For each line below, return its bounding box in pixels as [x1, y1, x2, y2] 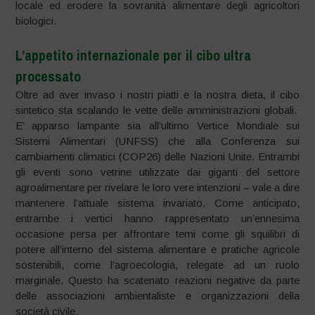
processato [15, 66, 82, 86]
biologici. [15, 15, 57, 27]
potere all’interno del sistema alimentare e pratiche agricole [15, 243, 300, 255]
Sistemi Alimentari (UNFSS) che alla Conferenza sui [15, 134, 300, 147]
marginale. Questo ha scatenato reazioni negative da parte [15, 274, 300, 286]
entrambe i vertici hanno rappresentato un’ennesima [15, 212, 300, 224]
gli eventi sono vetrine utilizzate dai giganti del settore [15, 165, 300, 178]
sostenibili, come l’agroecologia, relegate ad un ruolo [15, 258, 300, 271]
